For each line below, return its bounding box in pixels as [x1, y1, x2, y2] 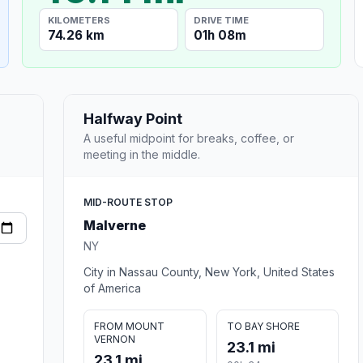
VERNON [94, 332, 135, 345]
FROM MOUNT [94, 319, 164, 332]
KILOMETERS [48, 14, 111, 26]
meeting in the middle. [83, 147, 200, 161]
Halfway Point [83, 109, 182, 127]
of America [83, 280, 141, 295]
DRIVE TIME [194, 14, 250, 26]
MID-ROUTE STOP [83, 195, 173, 208]
